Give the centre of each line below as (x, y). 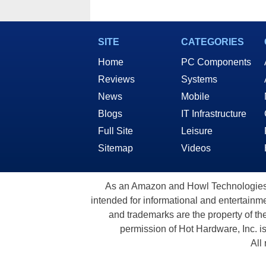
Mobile (195, 96)
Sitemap (115, 148)
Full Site (115, 131)
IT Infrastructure (214, 114)
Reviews (116, 79)
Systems (199, 79)
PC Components (216, 62)
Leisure (197, 131)
